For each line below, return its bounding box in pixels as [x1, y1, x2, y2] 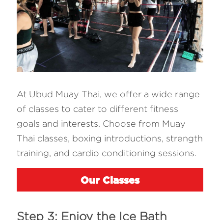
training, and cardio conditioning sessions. [17, 148, 199, 158]
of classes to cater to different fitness [17, 104, 178, 114]
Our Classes [81, 174, 139, 186]
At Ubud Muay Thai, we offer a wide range [17, 89, 200, 99]
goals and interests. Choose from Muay [17, 119, 186, 129]
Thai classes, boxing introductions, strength [17, 134, 203, 143]
